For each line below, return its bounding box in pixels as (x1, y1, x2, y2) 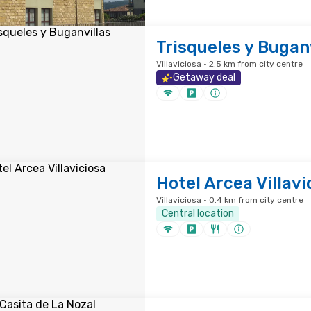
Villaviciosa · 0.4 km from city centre (155, 195, 303, 205)
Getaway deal (172, 72, 235, 83)
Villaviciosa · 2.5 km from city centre (155, 59, 303, 69)
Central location (161, 208, 234, 219)
